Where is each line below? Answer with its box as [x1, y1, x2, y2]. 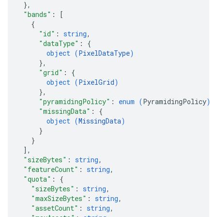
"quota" [23, 174, 51, 184]
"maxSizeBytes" [31, 194, 87, 203]
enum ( [119, 97, 143, 106]
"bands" [23, 10, 51, 19]
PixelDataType [78, 48, 130, 58]
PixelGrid [78, 77, 114, 87]
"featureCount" [23, 165, 78, 174]
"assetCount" [31, 203, 78, 213]
